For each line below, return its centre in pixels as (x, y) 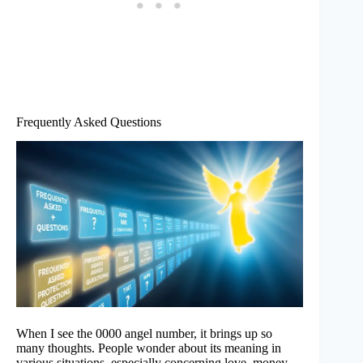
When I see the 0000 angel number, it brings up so (144, 333)
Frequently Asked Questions (89, 122)
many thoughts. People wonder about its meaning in (149, 348)
